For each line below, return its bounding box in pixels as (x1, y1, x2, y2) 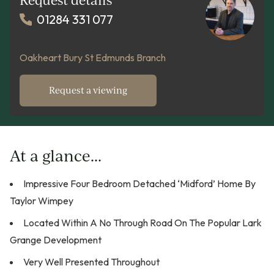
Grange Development (10, 234, 102, 246)
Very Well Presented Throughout (23, 256, 160, 268)
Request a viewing (49, 84, 127, 97)
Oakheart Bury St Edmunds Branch (20, 51, 166, 64)
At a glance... (10, 146, 102, 166)
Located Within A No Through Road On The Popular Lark (23, 217, 262, 229)
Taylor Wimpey (10, 194, 73, 207)
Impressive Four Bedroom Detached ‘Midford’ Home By (23, 177, 256, 190)
